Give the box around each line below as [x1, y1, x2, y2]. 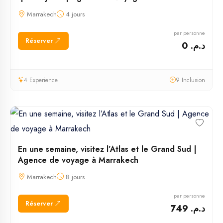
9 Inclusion [176, 75, 205, 85]
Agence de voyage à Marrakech [18, 154, 138, 166]
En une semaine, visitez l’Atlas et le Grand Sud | [18, 143, 197, 155]
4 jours [64, 9, 85, 19]
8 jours [64, 172, 85, 182]
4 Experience [24, 75, 58, 85]
